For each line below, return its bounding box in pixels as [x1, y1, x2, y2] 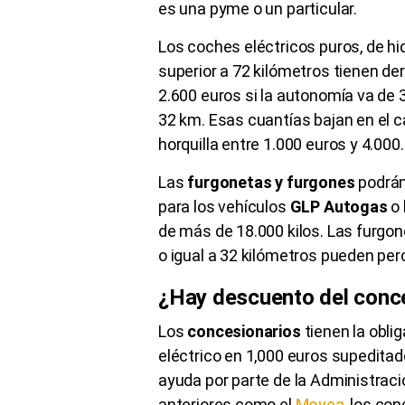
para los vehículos [158, 196, 290, 216]
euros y [302, 134, 362, 154]
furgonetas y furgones [184, 172, 355, 192]
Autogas [323, 196, 388, 216]
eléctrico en [158, 345, 246, 365]
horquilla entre [158, 134, 264, 154]
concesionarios [187, 321, 305, 341]
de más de [158, 221, 237, 240]
